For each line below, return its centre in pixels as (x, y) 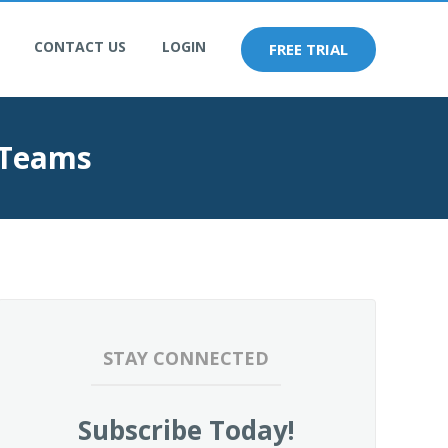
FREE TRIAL (308, 49)
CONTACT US (80, 46)
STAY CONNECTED (186, 358)
